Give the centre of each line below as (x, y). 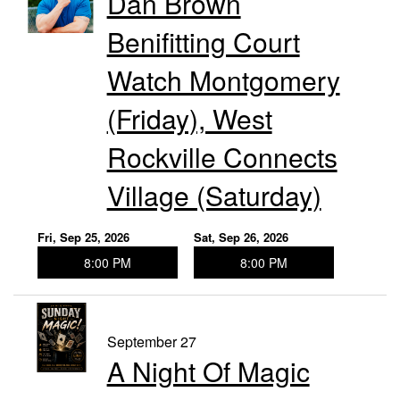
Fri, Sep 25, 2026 (83, 237)
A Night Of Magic (208, 371)
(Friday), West (189, 119)
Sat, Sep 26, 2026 (241, 237)
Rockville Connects (222, 157)
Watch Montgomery (223, 80)
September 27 (151, 342)
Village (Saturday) (214, 196)
